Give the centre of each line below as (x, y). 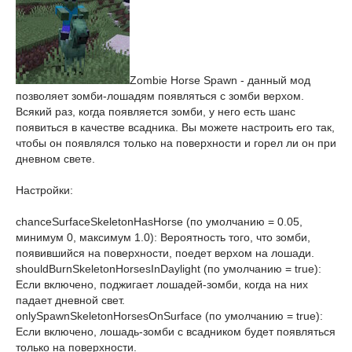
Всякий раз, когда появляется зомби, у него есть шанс (156, 112)
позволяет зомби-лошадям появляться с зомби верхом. (160, 96)
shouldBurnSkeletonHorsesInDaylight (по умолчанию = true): (169, 269)
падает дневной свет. (70, 300)
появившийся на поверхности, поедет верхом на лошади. (165, 253)
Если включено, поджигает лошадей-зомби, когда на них (162, 284)
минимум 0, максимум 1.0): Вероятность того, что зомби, (163, 237)
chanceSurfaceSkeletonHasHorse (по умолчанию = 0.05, (159, 222)
